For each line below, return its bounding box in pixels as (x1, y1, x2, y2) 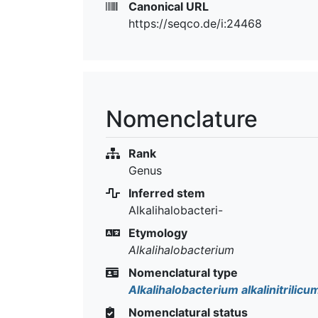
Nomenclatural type (126, 265, 238, 280)
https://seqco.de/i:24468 (128, 16, 262, 31)
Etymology (126, 225, 187, 240)
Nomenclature (106, 104, 258, 133)
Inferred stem (126, 185, 205, 200)
